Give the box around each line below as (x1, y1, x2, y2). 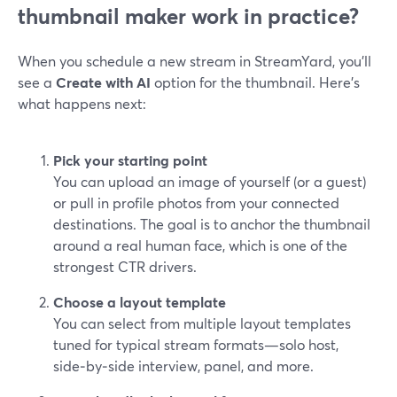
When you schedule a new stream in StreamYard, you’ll (18, 51, 371, 70)
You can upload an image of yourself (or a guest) (53, 172, 366, 191)
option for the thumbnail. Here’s (151, 73, 360, 91)
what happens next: (18, 94, 146, 113)
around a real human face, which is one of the (53, 236, 347, 254)
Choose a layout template (53, 292, 226, 311)
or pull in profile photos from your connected (53, 193, 339, 212)
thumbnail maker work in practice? (18, 2, 359, 30)
